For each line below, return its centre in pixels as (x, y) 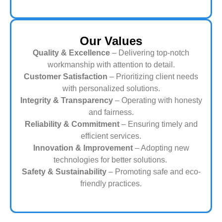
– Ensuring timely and (158, 124)
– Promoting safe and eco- (153, 171)
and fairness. (111, 112)
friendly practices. (111, 183)
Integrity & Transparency (66, 100)
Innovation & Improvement (83, 148)
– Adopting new (161, 148)
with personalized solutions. (111, 88)
